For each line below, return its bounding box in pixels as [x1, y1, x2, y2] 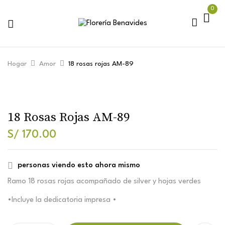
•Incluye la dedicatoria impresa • [8, 196, 117, 204]
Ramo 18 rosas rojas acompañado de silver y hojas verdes [8, 178, 201, 185]
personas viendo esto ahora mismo [18, 162, 140, 169]
